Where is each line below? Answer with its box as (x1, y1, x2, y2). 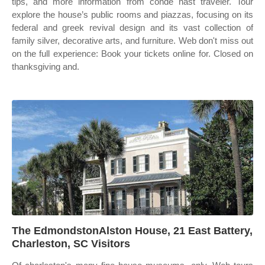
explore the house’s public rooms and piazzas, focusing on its (12, 9, 253, 20)
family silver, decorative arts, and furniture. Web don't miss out (12, 35, 253, 46)
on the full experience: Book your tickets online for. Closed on (12, 49, 253, 59)
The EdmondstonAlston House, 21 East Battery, (12, 225, 253, 237)
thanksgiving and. (12, 62, 79, 72)
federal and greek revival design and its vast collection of (12, 22, 253, 33)
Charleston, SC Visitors (12, 238, 130, 250)
